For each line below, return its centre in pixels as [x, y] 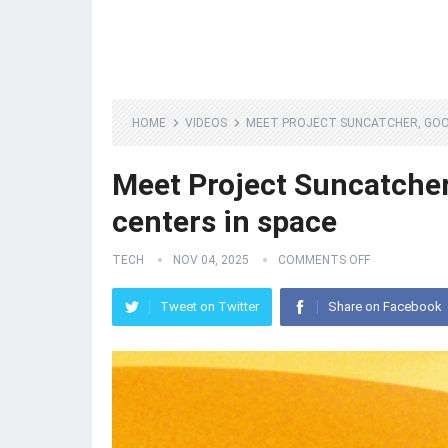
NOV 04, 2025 [211, 260]
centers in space [224, 221]
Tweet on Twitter [209, 306]
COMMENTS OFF [324, 260]
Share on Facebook [385, 306]
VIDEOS [206, 123]
